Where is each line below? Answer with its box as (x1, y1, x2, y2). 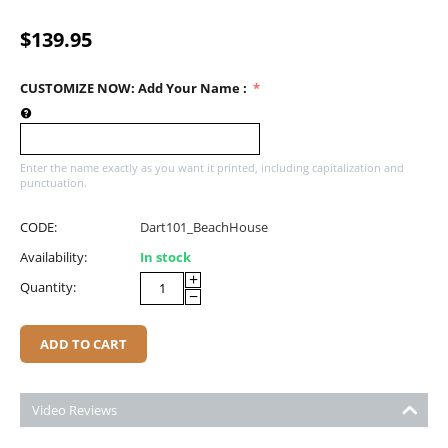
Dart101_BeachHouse (140, 217, 268, 236)
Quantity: (20, 277, 76, 296)
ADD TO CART (40, 334, 127, 353)
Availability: (20, 247, 87, 266)
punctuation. (20, 174, 87, 190)
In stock (140, 247, 191, 266)
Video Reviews (32, 400, 117, 419)
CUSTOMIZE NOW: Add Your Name (20, 79, 243, 98)
